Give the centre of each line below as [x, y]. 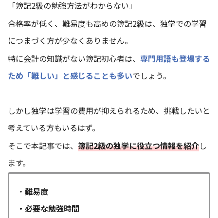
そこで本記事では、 [43, 145]
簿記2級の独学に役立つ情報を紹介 [138, 145]
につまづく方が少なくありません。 [70, 40]
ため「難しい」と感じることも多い [70, 75]
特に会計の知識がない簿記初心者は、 [74, 58]
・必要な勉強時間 [48, 209]
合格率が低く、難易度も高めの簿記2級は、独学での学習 [107, 23]
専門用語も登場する [175, 58]
